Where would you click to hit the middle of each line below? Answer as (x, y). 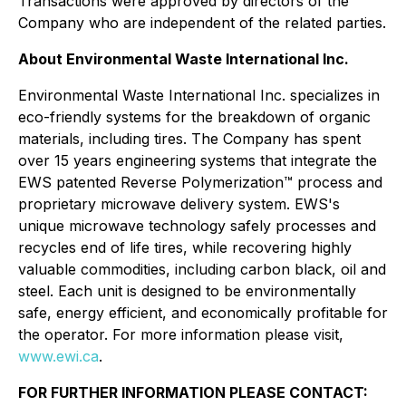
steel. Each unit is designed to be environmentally (187, 291)
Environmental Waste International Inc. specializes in (199, 95)
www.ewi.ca (58, 356)
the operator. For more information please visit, (181, 334)
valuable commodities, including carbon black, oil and (202, 269)
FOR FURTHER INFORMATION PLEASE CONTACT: (193, 392)
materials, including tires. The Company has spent (189, 139)
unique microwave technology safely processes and (197, 226)
